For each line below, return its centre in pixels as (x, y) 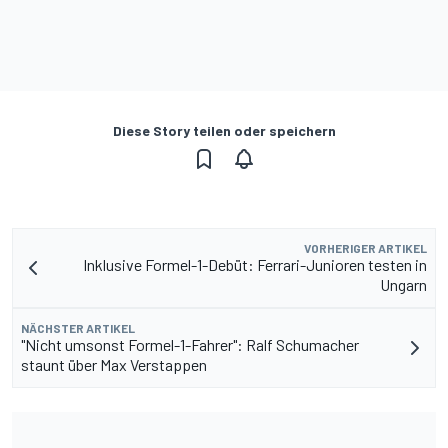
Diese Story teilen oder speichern (224, 131)
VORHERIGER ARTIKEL (365, 248)
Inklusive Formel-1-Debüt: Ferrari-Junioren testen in (255, 265)
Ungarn (403, 285)
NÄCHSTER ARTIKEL (78, 328)
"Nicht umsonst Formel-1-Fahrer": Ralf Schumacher (190, 345)
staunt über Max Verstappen (114, 365)
